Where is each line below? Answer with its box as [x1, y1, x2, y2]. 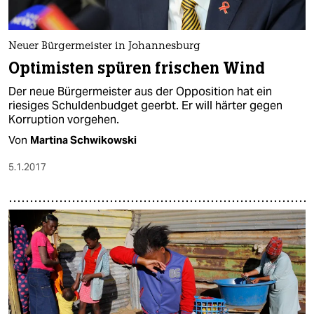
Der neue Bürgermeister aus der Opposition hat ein [8, 83, 272, 99]
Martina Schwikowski [30, 132, 137, 146]
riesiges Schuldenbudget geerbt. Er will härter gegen [8, 97, 282, 113]
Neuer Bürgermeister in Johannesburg [8, 41, 200, 52]
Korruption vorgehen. [8, 111, 119, 127]
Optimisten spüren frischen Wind [8, 57, 266, 78]
